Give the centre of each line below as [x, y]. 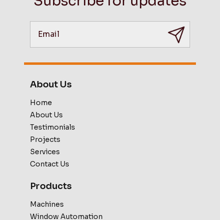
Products [51, 186]
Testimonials [53, 127]
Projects [45, 140]
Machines [47, 205]
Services [45, 152]
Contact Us [50, 164]
